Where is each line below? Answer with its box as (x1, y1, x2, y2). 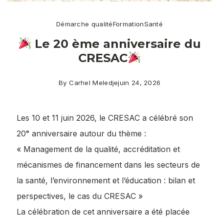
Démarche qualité (56, 20, 113, 28)
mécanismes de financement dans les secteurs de (17, 159, 200, 170)
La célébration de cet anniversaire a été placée (17, 206, 190, 217)
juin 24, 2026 (118, 78, 161, 87)
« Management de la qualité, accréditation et (17, 144, 180, 154)
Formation (112, 20, 144, 28)
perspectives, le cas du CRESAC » (17, 191, 143, 201)
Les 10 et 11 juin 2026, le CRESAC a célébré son (17, 112, 193, 123)
